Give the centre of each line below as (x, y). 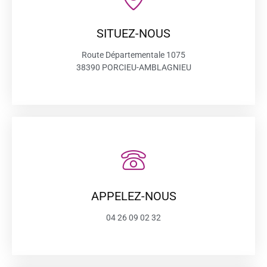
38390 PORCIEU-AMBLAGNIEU (133, 67)
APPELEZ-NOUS (133, 196)
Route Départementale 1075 (133, 55)
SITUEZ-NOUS (133, 33)
